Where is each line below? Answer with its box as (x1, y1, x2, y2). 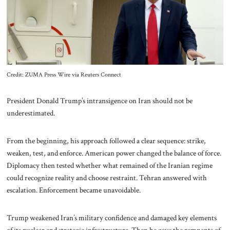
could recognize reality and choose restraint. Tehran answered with (6, 172, 207, 183)
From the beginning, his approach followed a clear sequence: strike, (6, 136, 206, 146)
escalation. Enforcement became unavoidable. (6, 185, 141, 196)
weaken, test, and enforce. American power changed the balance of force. (6, 148, 221, 159)
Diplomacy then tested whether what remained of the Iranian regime (6, 160, 213, 171)
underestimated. (6, 108, 55, 119)
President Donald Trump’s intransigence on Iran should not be (6, 95, 193, 106)
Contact (102, 28, 128, 38)
